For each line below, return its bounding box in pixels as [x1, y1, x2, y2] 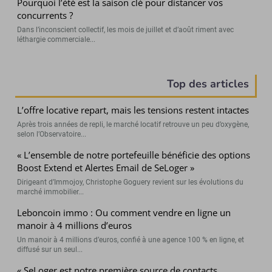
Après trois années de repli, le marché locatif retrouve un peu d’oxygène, [17, 120, 250, 129]
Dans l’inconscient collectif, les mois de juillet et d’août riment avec [17, 25, 234, 35]
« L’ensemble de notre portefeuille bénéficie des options [17, 149, 251, 161]
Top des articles [167, 76, 249, 92]
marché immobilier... [17, 188, 84, 197]
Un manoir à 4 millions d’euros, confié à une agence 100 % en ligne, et [17, 236, 245, 245]
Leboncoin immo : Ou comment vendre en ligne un [17, 206, 231, 219]
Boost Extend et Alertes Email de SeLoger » [17, 161, 195, 174]
